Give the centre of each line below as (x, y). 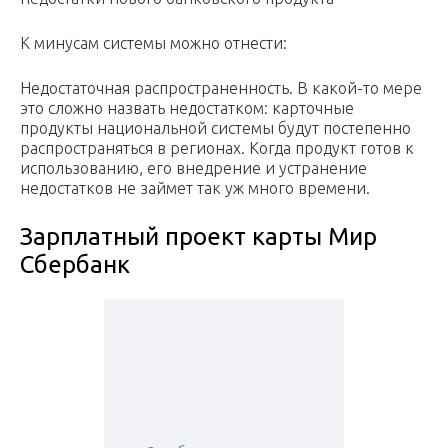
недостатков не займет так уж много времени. (195, 188)
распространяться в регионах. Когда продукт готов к (217, 148)
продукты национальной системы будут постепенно (215, 128)
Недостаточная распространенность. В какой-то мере (221, 88)
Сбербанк (75, 265)
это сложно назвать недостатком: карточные (187, 108)
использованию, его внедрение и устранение (193, 168)
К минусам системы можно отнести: (153, 43)
